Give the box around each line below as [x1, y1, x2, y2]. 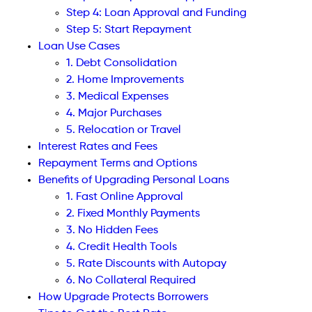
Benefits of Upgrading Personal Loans [38, 175, 229, 187]
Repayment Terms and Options [38, 158, 197, 170]
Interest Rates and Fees [38, 141, 157, 153]
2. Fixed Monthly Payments [66, 208, 200, 220]
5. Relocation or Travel [66, 125, 181, 136]
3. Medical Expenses [66, 91, 169, 103]
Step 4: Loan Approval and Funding [66, 8, 247, 19]
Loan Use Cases [38, 41, 120, 53]
